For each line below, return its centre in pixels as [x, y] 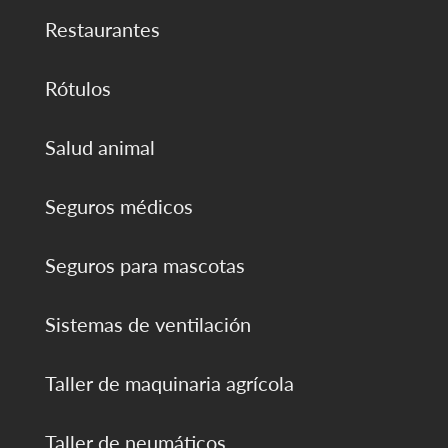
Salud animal [99, 147]
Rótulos [77, 88]
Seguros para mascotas [144, 265]
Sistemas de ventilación [147, 324]
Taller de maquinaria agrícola [169, 383]
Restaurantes [102, 29]
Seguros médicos [118, 206]
